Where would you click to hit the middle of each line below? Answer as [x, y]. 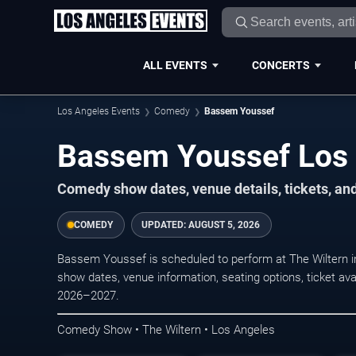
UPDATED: [165, 225]
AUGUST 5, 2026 [224, 225]
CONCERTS [281, 65]
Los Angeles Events [99, 111]
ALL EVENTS [175, 65]
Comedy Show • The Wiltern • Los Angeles [166, 329]
